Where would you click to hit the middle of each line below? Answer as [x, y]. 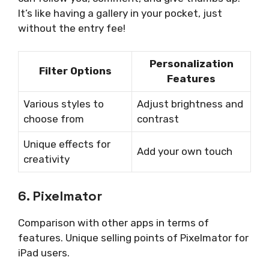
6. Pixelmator [60, 195]
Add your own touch [185, 152]
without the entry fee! [72, 28]
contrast [158, 119]
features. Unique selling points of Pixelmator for [133, 237]
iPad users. [44, 252]
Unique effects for [67, 144]
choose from [54, 119]
